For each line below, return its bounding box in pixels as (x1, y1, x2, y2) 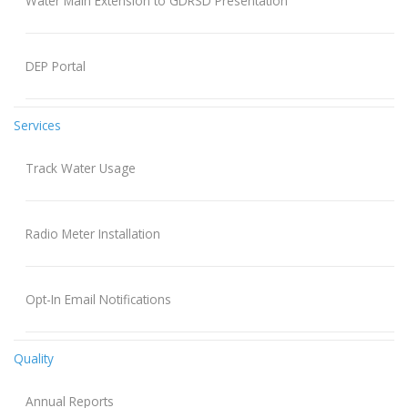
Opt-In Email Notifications (25, 291, 171, 309)
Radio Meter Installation (25, 225, 160, 243)
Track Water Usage (25, 159, 136, 178)
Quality (14, 350, 54, 368)
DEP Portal (25, 57, 86, 76)
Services (14, 117, 61, 135)
